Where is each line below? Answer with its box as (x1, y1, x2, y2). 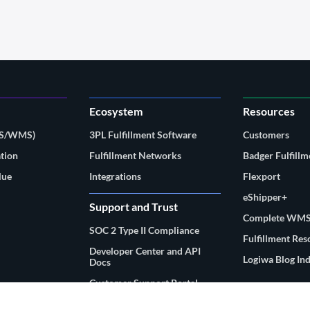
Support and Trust (89, 199, 179, 213)
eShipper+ (242, 190, 287, 203)
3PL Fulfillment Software (89, 128, 197, 140)
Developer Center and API (89, 244, 201, 257)
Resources (242, 104, 295, 118)
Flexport (242, 170, 280, 182)
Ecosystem (89, 104, 143, 118)
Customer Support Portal (89, 276, 199, 289)
